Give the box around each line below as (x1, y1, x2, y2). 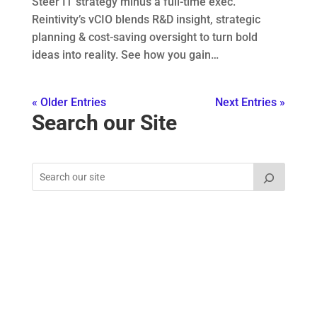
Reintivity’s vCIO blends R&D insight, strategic (31, 12, 260, 26)
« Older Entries (31, 95, 106, 109)
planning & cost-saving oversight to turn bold (31, 30, 258, 44)
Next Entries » (215, 95, 286, 109)
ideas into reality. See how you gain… (31, 47, 219, 62)
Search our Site (31, 110, 177, 135)
